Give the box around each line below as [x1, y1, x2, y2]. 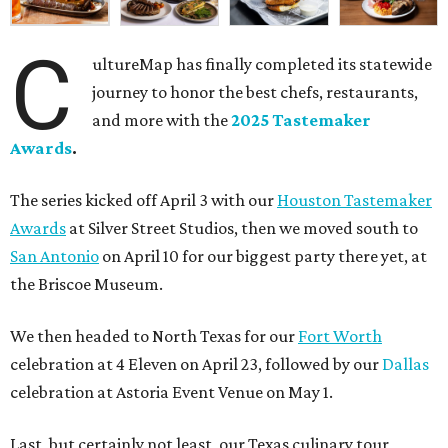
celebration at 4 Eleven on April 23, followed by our [10, 354, 382, 375]
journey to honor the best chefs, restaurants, [92, 82, 419, 103]
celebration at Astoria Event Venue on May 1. [10, 382, 333, 403]
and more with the [92, 110, 229, 131]
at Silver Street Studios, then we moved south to [66, 218, 418, 239]
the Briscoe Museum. [10, 274, 163, 295]
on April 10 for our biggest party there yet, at [99, 246, 427, 267]
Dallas [382, 354, 429, 375]
